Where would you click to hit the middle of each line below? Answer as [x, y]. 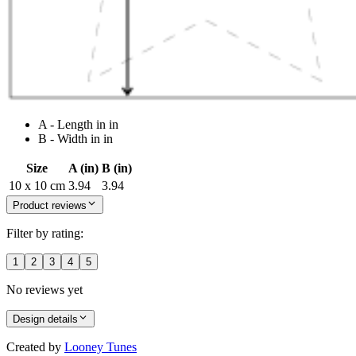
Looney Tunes [101, 347]
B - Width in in [75, 139]
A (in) [83, 168]
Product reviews [50, 205]
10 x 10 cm [37, 186]
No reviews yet [44, 289]
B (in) [117, 168]
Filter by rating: [45, 233]
